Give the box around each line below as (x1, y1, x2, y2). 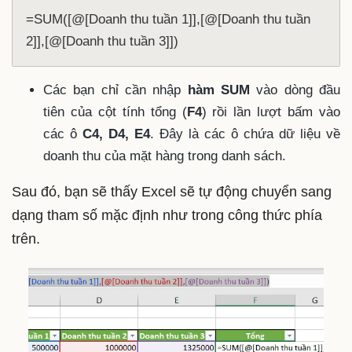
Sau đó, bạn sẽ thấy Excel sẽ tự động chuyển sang (12, 184, 332, 200)
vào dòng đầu (250, 82, 341, 98)
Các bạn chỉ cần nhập (43, 82, 188, 98)
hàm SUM (187, 82, 251, 98)
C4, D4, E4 (82, 126, 150, 142)
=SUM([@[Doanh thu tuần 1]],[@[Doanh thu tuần (26, 12, 310, 27)
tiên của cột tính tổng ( (43, 104, 187, 120)
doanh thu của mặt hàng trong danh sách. (43, 148, 290, 164)
